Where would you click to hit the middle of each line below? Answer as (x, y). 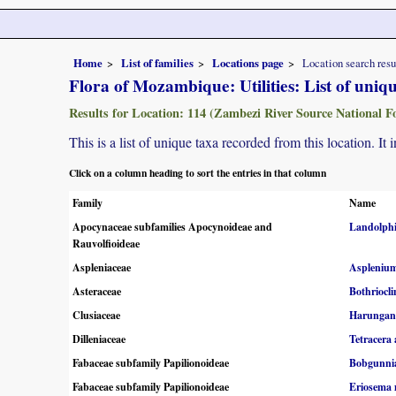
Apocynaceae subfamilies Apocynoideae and (172, 227)
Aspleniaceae (102, 268)
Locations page (248, 62)
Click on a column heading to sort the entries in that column (198, 173)
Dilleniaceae (99, 339)
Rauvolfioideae (106, 244)
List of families (157, 62)
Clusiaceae (96, 316)
